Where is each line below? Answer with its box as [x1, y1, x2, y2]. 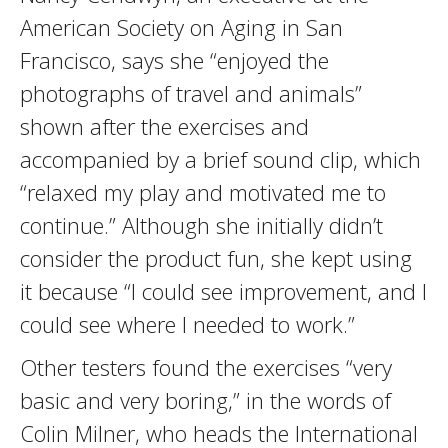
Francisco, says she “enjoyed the [20, 45, 329, 75]
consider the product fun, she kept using [20, 243, 412, 273]
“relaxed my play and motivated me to [20, 177, 386, 207]
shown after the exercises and [20, 111, 309, 141]
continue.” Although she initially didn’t [20, 210, 383, 240]
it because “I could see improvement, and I [20, 276, 427, 306]
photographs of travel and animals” [20, 78, 362, 108]
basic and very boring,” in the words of [20, 385, 391, 415]
